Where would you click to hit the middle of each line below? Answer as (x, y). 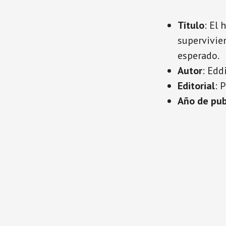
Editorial (196, 86)
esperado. (199, 56)
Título (191, 25)
